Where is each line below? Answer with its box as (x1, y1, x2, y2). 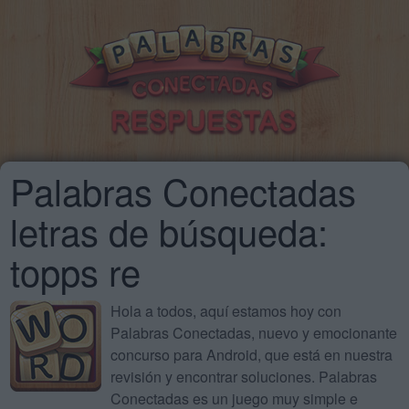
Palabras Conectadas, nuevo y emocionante (110, 321, 397, 343)
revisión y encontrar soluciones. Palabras (110, 365, 377, 387)
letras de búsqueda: (10, 204, 328, 257)
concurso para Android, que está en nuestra (110, 343, 393, 365)
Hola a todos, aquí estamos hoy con (110, 299, 341, 321)
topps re (10, 244, 141, 297)
